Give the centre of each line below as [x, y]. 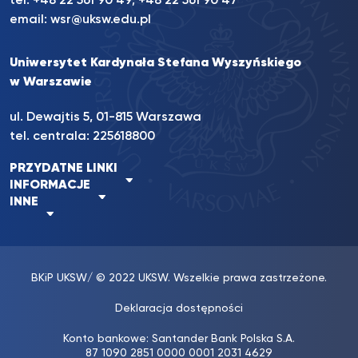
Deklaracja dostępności [179, 308]
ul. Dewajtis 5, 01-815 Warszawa [105, 117]
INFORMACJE [50, 185]
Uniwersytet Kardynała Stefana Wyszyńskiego [155, 63]
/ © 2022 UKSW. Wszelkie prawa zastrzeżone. [207, 278]
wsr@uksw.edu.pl [101, 20]
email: [30, 20]
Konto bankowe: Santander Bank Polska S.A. [179, 339]
